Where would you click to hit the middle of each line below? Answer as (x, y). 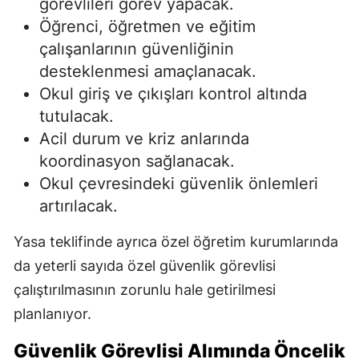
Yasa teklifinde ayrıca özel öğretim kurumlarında (176, 241)
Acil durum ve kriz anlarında (144, 138)
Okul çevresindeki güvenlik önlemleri (179, 183)
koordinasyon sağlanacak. (137, 161)
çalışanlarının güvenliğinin (137, 48)
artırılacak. (79, 206)
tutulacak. (77, 116)
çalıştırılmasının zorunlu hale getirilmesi (145, 289)
